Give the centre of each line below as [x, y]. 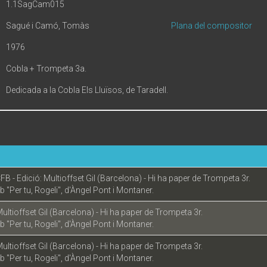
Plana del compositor [212, 26]
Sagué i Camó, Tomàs [48, 26]
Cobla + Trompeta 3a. [46, 69]
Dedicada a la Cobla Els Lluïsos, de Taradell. [87, 90]
